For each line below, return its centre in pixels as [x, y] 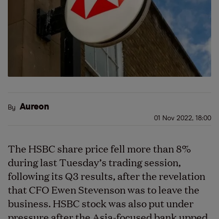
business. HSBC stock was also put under [101, 203]
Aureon [34, 107]
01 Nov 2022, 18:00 [183, 118]
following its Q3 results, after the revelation [107, 175]
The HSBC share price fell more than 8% [99, 148]
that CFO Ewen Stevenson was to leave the [104, 189]
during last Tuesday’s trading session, [94, 162]
